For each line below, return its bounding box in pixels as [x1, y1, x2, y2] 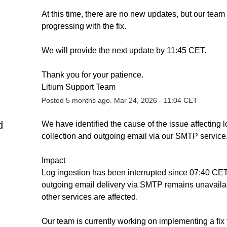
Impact [41, 156, 65, 165]
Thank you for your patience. [41, 70, 143, 79]
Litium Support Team [41, 82, 116, 91]
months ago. [69, 96, 114, 104]
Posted [41, 96, 66, 104]
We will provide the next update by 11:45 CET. [41, 46, 206, 55]
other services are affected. [41, 192, 138, 201]
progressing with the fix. [41, 21, 126, 30]
